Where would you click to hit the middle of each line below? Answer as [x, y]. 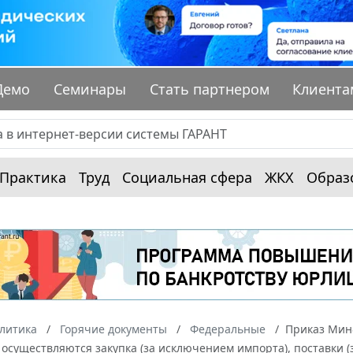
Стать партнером [209, 89]
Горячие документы [113, 329]
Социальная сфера [187, 178]
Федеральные [228, 329]
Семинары [90, 89]
